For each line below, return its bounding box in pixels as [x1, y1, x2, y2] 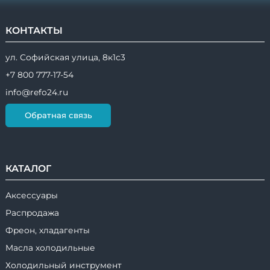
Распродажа [5, 208, 59, 218]
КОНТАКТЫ [5, 24, 63, 36]
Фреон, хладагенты [5, 225, 90, 236]
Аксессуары [5, 190, 58, 201]
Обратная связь [24, 110, 92, 121]
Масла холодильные [5, 243, 95, 253]
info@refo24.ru [5, 87, 68, 97]
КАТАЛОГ [5, 163, 51, 175]
